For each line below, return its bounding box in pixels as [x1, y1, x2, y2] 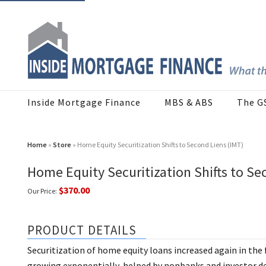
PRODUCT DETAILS [27, 222, 137, 239]
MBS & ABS [164, 96, 213, 109]
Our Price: [27, 186, 57, 196]
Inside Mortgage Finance [27, 96, 141, 109]
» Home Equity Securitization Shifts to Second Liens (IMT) [71, 140, 243, 150]
